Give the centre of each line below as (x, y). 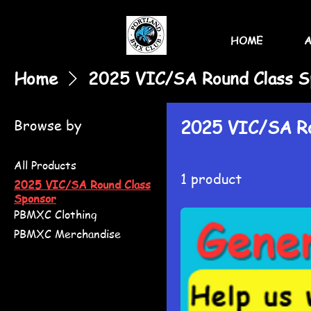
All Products (45, 165)
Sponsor (35, 198)
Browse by (48, 125)
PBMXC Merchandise (67, 234)
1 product (211, 178)
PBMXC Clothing (56, 214)
